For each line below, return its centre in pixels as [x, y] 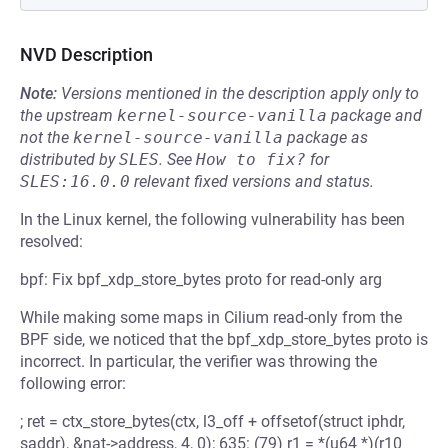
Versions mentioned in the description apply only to [240, 93]
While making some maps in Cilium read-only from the [211, 317]
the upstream [68, 115]
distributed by [69, 159]
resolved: [51, 241]
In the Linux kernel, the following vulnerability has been [212, 219]
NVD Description [86, 54]
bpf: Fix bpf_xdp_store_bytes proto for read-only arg [201, 279]
